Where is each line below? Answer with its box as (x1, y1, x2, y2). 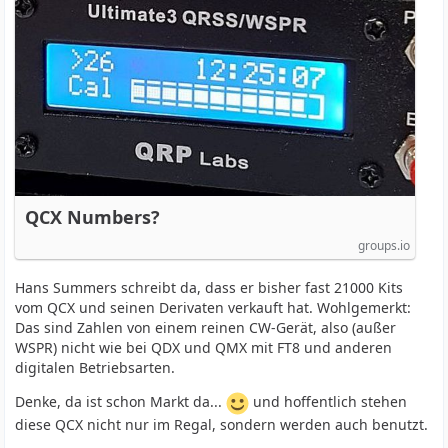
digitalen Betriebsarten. (15, 358, 176, 377)
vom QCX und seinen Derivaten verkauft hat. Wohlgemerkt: (15, 298, 412, 317)
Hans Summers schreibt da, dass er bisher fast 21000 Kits (15, 278, 404, 297)
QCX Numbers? (25, 205, 161, 229)
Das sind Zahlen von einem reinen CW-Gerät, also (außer (15, 318, 397, 337)
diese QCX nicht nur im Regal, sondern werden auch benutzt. (15, 415, 429, 434)
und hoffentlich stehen (249, 392, 408, 412)
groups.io (358, 237, 411, 254)
